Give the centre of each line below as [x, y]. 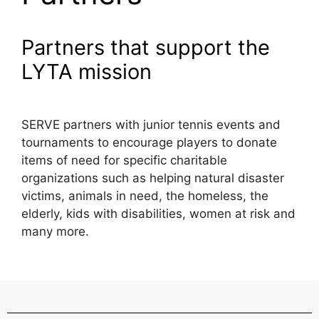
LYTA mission [87, 72]
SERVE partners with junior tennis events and [151, 125]
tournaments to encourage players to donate [149, 143]
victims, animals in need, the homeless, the [145, 196]
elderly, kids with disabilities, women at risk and [158, 214]
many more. [57, 232]
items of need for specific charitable [124, 161]
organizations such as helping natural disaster [153, 178]
